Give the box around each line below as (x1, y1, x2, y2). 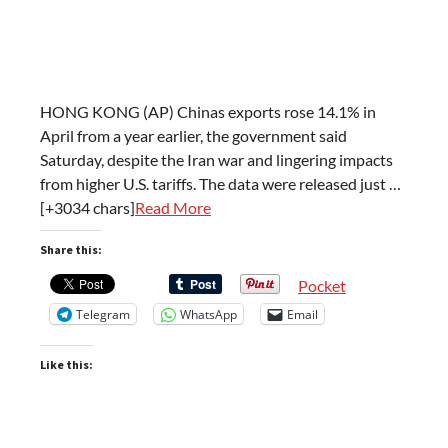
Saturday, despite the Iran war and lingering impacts (40, 150, 393, 169)
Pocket (298, 276, 346, 295)
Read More (135, 198, 211, 217)
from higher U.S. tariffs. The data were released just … (40, 174, 401, 193)
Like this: (40, 357, 93, 372)
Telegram (76, 305, 130, 323)
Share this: (40, 242, 102, 257)
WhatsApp (180, 305, 237, 323)
